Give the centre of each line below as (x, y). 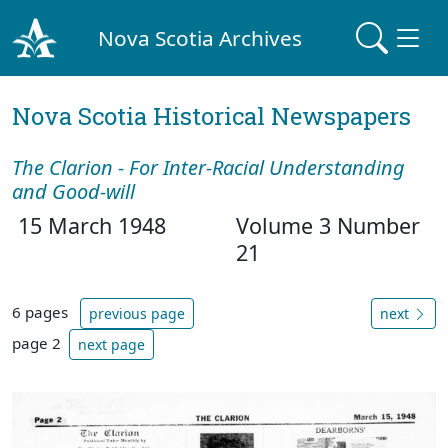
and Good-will (73, 191)
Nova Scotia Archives (200, 37)
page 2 (36, 342)
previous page (137, 313)
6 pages (42, 311)
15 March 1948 (89, 225)
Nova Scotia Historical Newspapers (211, 116)
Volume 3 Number (328, 225)
